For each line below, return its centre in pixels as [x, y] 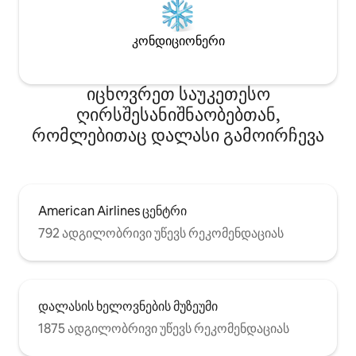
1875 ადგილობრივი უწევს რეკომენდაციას [164, 329]
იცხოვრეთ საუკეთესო [178, 95]
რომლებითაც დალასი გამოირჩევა [178, 136]
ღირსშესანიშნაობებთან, [178, 115]
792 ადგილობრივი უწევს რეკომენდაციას [161, 234]
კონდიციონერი [178, 41]
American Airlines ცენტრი [112, 211]
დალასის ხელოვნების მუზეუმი [128, 307]
